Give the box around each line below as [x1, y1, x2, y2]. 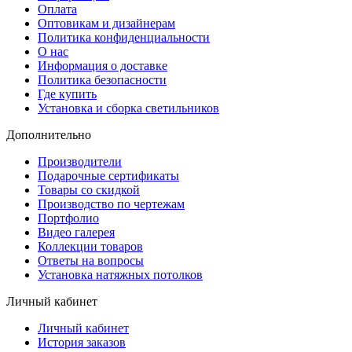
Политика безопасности [38, 73, 167, 87]
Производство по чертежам [38, 197, 185, 211]
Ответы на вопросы [38, 254, 144, 268]
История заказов [38, 335, 126, 350]
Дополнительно [6, 128, 91, 142]
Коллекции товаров [38, 240, 143, 254]
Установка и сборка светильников [38, 101, 219, 115]
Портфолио [38, 211, 99, 225]
